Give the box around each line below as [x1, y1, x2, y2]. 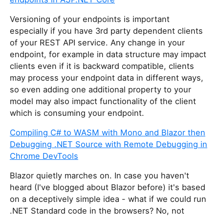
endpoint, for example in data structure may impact [10, 49, 206, 60]
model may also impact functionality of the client [10, 96, 196, 107]
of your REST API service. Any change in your [10, 38, 185, 48]
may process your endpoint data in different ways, [10, 73, 203, 83]
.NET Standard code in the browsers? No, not [10, 206, 184, 216]
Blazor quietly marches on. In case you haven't [10, 171, 189, 181]
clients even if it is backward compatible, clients [10, 61, 194, 71]
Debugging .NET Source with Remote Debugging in [10, 139, 207, 150]
